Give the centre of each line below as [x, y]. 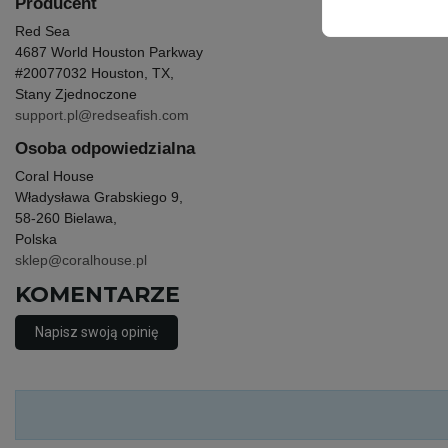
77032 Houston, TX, [112, 73]
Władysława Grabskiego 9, [99, 197]
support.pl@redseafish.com [102, 115]
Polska [36, 239]
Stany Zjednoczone [76, 94]
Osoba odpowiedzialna [105, 148]
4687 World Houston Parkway [111, 52]
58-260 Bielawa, [66, 218]
